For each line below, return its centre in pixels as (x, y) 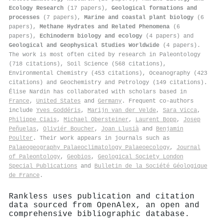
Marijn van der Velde (122, 110)
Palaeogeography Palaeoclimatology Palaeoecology (89, 147)
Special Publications (43, 166)
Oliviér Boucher (69, 129)
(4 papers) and (168, 36)
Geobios (79, 157)
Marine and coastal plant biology (139, 17)
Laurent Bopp (156, 120)
